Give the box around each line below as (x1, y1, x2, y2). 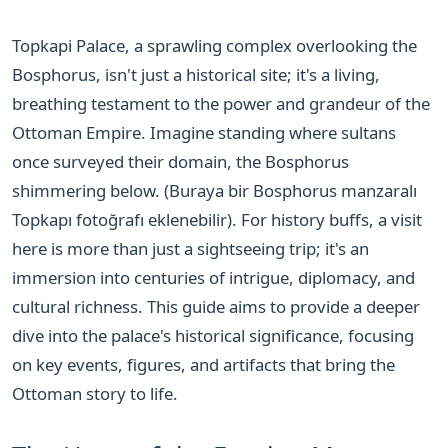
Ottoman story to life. (12, 381, 178, 405)
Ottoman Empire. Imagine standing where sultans (12, 120, 396, 144)
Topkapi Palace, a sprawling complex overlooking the (12, 33, 417, 57)
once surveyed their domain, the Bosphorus (12, 149, 349, 173)
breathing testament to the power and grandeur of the (12, 91, 430, 115)
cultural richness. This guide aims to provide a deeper (12, 294, 420, 318)
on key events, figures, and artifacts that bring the (12, 352, 395, 376)
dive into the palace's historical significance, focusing (12, 323, 414, 347)
